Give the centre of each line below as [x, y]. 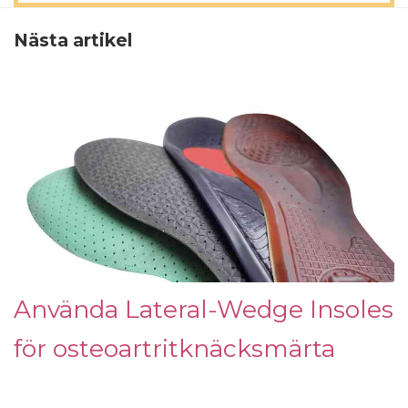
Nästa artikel [73, 41]
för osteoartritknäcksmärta [174, 349]
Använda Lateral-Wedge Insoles [204, 310]
